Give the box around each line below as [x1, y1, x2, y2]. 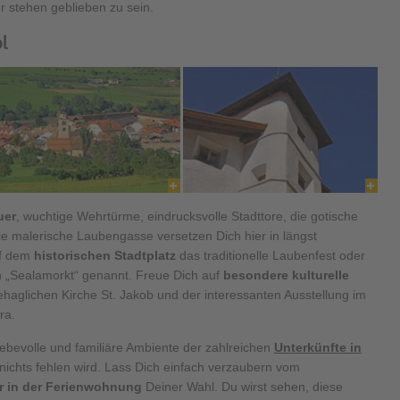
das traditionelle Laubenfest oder [176, 247, 365, 262]
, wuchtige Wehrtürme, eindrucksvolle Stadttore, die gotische [16, 208, 358, 223]
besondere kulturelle [223, 267, 349, 282]
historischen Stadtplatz [34, 247, 176, 262]
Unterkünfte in [274, 339, 362, 354]
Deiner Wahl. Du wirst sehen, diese [142, 379, 343, 394]
